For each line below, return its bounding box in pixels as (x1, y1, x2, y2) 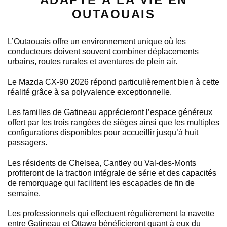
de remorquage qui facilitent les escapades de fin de (8, 178, 195, 187)
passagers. (8, 138, 47, 147)
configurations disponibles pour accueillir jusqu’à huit (8, 128, 198, 137)
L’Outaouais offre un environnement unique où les (8, 36, 186, 46)
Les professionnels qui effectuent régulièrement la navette (8, 209, 214, 218)
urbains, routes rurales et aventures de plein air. (8, 57, 177, 66)
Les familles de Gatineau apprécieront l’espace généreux (8, 107, 212, 117)
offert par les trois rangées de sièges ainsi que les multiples (8, 118, 219, 127)
